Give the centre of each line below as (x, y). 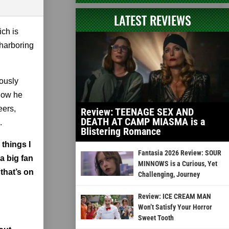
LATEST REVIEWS (152, 20)
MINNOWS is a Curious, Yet (177, 163)
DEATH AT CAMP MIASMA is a (143, 121)
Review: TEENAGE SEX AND (137, 112)
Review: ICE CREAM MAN (174, 196)
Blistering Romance (121, 131)
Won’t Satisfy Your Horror (175, 207)
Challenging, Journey (169, 174)
